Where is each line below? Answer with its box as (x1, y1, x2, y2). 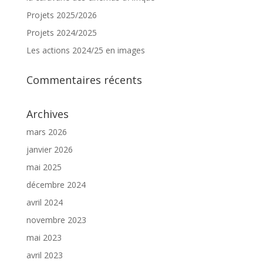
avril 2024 (26, 196, 63, 208)
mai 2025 (26, 161, 62, 173)
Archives (26, 106, 69, 121)
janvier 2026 (26, 143, 73, 155)
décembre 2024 (26, 178, 86, 190)
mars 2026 (26, 126, 67, 137)
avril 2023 (26, 249, 63, 261)
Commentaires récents (26, 72, 142, 87)
